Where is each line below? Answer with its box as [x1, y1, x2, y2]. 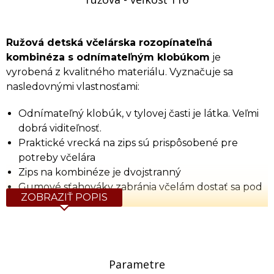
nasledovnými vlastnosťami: [6, 80, 139, 92]
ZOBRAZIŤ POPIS [21, 191, 108, 203]
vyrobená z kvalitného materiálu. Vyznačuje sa [6, 65, 233, 78]
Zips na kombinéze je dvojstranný [18, 166, 181, 178]
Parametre [109, 256, 165, 272]
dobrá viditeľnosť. [18, 122, 102, 134]
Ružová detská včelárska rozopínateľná [6, 36, 212, 48]
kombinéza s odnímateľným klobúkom [6, 51, 210, 63]
